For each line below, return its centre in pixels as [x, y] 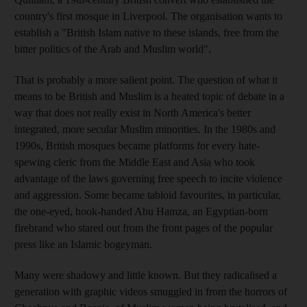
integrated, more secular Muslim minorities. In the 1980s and [145, 129]
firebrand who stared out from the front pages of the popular [144, 228]
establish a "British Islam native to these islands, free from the [147, 32]
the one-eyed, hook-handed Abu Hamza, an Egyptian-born [141, 211]
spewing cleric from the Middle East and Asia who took [135, 162]
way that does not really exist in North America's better [133, 112]
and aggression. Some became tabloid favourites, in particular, [148, 195]
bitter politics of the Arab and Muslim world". [113, 49]
